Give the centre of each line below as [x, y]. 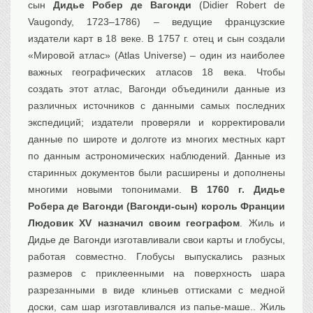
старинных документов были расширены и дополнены [156, 173]
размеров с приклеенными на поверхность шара [156, 274]
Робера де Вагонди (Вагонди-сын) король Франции [156, 206]
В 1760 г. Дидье [238, 190]
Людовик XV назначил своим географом [134, 223]
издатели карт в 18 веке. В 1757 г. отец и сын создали [156, 39]
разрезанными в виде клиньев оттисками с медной [156, 290]
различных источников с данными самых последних [156, 106]
